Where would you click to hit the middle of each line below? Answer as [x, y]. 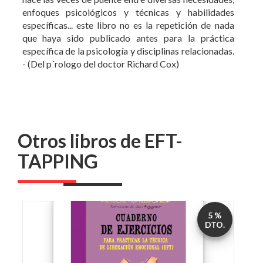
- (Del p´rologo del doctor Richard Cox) [100, 14]
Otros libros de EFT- [100, 91]
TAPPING [58, 112]
